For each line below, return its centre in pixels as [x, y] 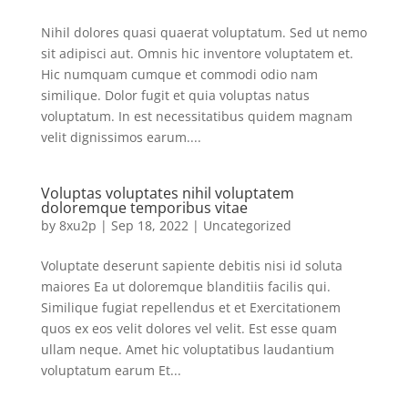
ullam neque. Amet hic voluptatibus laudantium [187, 349]
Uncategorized [247, 225]
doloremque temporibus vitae [144, 207]
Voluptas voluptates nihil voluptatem [167, 193]
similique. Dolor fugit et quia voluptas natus [175, 95]
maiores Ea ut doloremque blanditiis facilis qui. [185, 286]
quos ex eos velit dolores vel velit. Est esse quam [189, 328]
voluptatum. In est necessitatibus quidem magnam [196, 116]
